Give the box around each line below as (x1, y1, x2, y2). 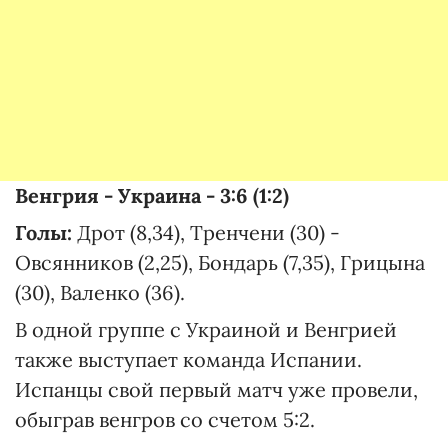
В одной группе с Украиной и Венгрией (15, 317, 397, 342)
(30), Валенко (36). (15, 280, 185, 305)
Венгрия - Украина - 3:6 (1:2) (15, 183, 289, 208)
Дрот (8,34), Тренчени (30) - (77, 220, 340, 245)
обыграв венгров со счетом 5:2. (15, 407, 315, 432)
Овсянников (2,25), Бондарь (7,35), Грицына (15, 250, 425, 275)
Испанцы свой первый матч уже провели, (15, 377, 418, 402)
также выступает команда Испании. (15, 347, 362, 372)
